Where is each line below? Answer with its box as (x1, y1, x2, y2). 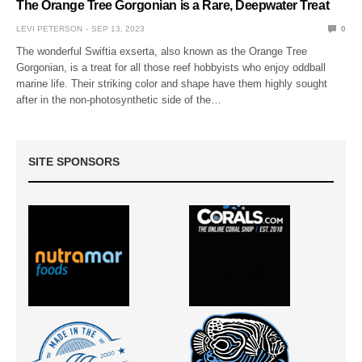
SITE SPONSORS (28, 154, 120, 168)
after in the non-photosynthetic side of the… (16, 93, 222, 106)
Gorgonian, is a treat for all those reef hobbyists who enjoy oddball (16, 61, 326, 74)
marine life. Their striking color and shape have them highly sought (16, 77, 328, 90)
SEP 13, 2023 (91, 23, 145, 33)
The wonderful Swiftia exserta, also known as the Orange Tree (16, 44, 308, 57)
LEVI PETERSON (16, 23, 82, 33)
